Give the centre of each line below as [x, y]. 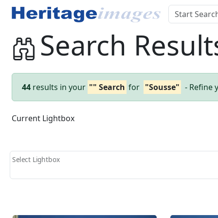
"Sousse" [162, 87]
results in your [59, 87]
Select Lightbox [36, 159]
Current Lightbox [43, 118]
